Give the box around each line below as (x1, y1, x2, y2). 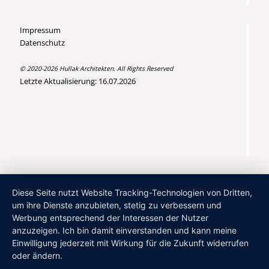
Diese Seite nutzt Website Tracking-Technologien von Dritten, (12, 187, 252, 198)
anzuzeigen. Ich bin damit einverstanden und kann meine (12, 225, 237, 235)
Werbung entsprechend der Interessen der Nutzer (12, 213, 208, 223)
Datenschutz (20, 37, 65, 48)
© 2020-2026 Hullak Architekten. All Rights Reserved (20, 64, 173, 73)
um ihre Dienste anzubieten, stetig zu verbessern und (12, 200, 222, 210)
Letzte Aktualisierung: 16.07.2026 (20, 76, 136, 86)
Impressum (20, 25, 61, 35)
